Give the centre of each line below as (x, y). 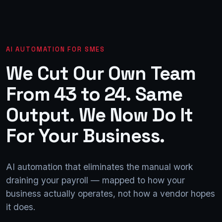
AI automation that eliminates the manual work (100, 166)
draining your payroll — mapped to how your (95, 180)
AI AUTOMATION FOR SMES (56, 49)
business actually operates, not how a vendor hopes (111, 193)
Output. (40, 114)
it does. (21, 207)
